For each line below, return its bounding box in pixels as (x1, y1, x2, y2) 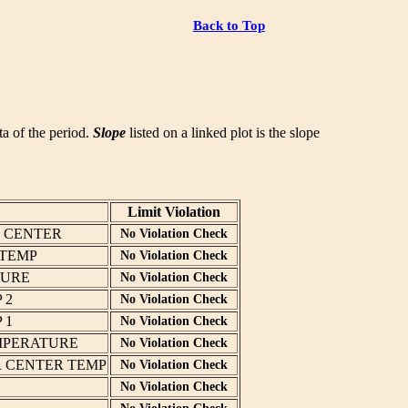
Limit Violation (127, 204, 220, 220)
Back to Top (192, 16, 265, 33)
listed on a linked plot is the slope (126, 125, 320, 141)
